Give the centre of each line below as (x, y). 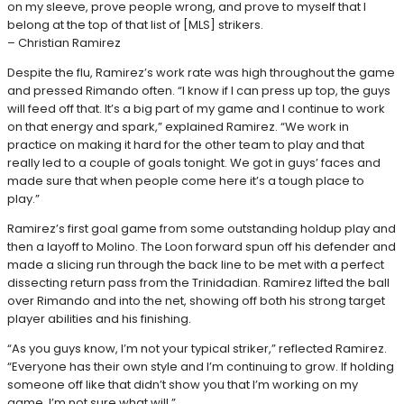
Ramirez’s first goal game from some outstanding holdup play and (202, 228)
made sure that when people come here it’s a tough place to (186, 180)
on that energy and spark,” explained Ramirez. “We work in (178, 126)
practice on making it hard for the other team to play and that (186, 144)
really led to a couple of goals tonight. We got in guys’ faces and (194, 162)
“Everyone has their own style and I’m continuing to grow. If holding (201, 366)
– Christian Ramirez (64, 42)
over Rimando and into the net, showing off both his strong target (196, 300)
